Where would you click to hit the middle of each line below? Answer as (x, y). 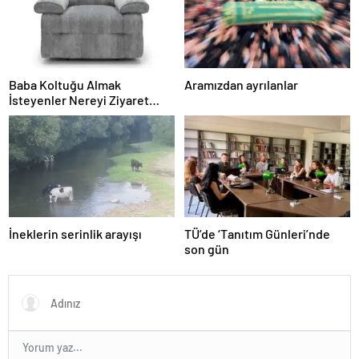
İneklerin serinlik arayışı (75, 234)
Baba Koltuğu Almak (65, 84)
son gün (207, 249)
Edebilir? (34, 115)
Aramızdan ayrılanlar (241, 84)
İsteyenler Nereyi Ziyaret (79, 99)
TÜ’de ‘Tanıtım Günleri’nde (257, 234)
